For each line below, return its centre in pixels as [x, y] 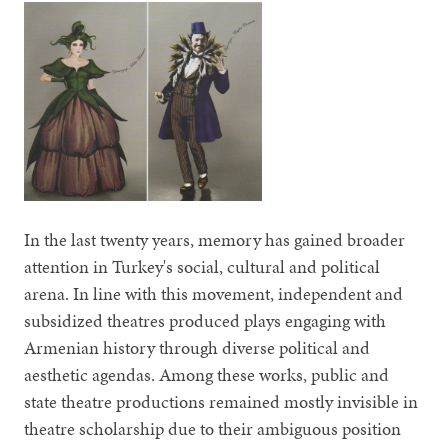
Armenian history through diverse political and [197, 348]
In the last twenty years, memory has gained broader [215, 240]
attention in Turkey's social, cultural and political [202, 267]
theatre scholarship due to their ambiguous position [213, 429]
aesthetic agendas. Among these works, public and [207, 375]
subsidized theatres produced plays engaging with [205, 321]
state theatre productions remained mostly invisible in [221, 402]
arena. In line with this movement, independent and [214, 294]
